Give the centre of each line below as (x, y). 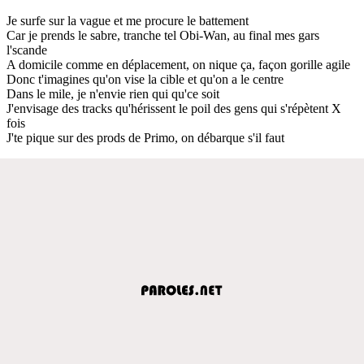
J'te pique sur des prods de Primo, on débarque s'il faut (145, 137)
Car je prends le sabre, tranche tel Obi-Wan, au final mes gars (163, 35)
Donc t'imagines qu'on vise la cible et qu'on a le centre (145, 79)
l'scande (27, 50)
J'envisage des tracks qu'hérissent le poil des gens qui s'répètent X (174, 108)
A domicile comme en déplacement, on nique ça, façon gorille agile (178, 64)
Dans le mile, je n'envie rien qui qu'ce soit (113, 93)
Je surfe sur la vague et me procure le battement (128, 20)
